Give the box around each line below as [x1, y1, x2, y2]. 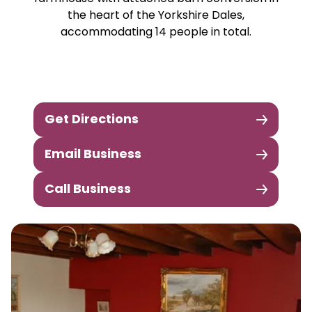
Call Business [45, 183, 131, 196]
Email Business [45, 148, 141, 162]
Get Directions [45, 114, 139, 127]
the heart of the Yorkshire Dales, [68, 10, 244, 22]
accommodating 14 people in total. [61, 27, 251, 38]
